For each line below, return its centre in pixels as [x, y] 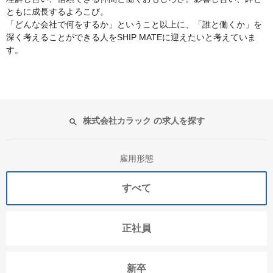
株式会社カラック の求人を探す [142, 121]
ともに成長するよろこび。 [57, 12]
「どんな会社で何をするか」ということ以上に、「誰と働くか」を [134, 25]
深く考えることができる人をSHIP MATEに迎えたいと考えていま [131, 37]
